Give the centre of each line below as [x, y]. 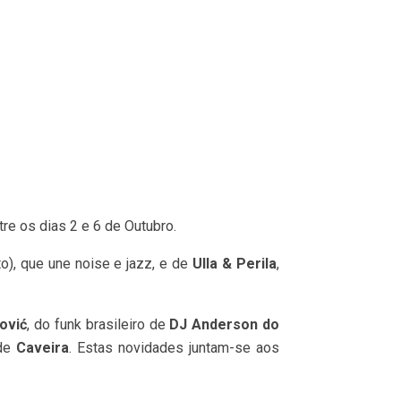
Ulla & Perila [235, 263]
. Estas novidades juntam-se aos [175, 347]
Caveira [43, 347]
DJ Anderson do [225, 324]
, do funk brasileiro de [98, 324]
